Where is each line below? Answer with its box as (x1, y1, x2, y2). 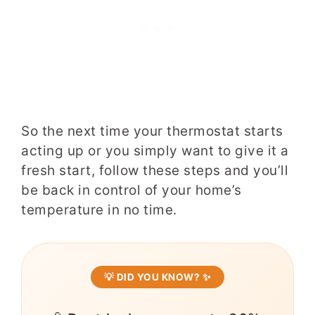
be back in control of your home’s (21, 181, 242, 198)
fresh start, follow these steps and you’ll (21, 162, 288, 179)
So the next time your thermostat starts (21, 122, 283, 139)
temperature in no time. (21, 201, 177, 218)
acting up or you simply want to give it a (21, 142, 289, 159)
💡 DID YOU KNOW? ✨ (103, 271, 212, 283)
